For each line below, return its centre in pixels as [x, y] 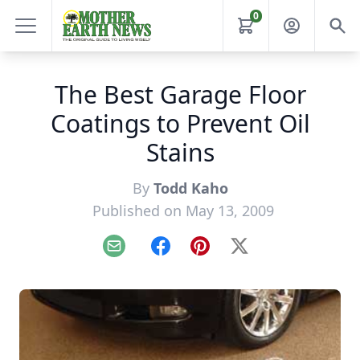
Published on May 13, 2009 [183, 211]
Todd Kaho [190, 188]
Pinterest [226, 254]
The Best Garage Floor [180, 94]
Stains [180, 152]
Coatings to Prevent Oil [180, 123]
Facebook [188, 254]
